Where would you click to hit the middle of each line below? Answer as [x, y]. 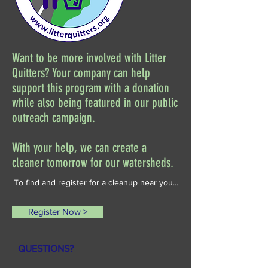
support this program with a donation [91, 88]
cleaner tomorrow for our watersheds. [94, 162]
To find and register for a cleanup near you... [96, 182]
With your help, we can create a [79, 147]
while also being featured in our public [95, 103]
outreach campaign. [55, 118]
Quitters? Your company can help [81, 73]
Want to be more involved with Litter [89, 58]
